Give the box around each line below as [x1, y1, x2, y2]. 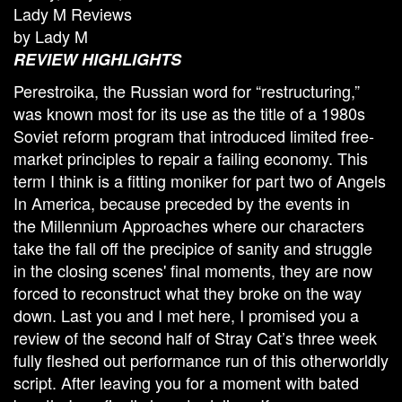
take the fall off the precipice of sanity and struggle [13, 235, 372, 259]
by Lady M [13, 23, 88, 48]
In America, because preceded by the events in [13, 190, 350, 214]
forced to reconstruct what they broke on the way [13, 280, 362, 304]
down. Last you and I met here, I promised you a [13, 302, 359, 327]
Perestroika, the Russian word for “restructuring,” [13, 78, 360, 102]
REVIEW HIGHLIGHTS [13, 47, 181, 71]
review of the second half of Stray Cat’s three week [13, 325, 377, 349]
